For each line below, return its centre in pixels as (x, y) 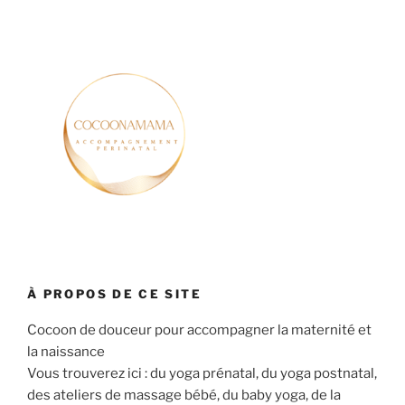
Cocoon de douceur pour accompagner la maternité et (199, 330)
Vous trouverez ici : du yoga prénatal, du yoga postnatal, (202, 374)
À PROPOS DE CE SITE (114, 293)
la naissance (66, 352)
